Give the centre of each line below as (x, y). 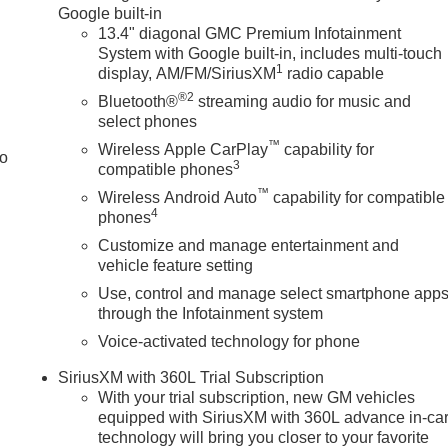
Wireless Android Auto (178, 197)
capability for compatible (357, 197)
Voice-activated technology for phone (229, 341)
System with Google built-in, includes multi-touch (270, 53)
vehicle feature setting (176, 265)
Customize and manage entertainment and (249, 245)
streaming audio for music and (303, 101)
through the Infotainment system (211, 313)
